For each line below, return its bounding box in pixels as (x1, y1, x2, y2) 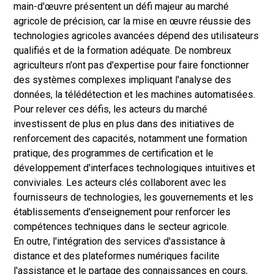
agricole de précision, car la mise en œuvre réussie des (13, 15, 251, 27)
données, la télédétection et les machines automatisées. (13, 89, 255, 100)
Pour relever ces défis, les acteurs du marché (13, 103, 207, 115)
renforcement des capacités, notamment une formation (13, 133, 247, 144)
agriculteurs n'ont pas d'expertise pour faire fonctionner (13, 59, 249, 71)
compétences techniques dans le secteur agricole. (13, 221, 229, 232)
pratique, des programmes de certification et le (13, 147, 213, 159)
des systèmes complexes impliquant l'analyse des (13, 74, 231, 86)
